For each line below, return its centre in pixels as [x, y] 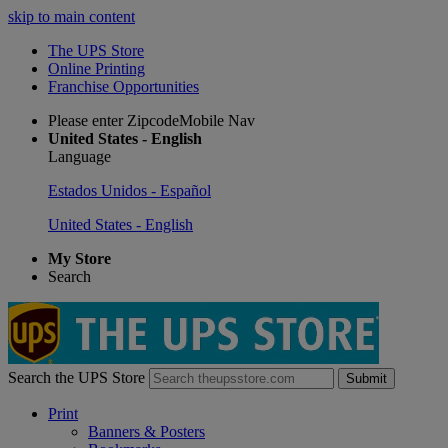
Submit [366, 378]
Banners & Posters [146, 431]
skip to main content [71, 16]
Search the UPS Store [76, 377]
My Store [79, 258]
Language [79, 156]
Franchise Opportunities [123, 86]
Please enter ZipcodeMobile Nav [151, 120]
